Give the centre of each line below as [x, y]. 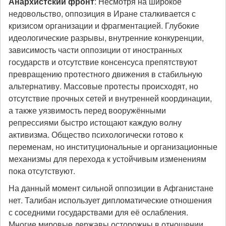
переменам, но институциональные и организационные [113, 147]
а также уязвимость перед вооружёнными [87, 110]
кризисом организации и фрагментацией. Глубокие [104, 25]
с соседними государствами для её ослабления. [98, 212]
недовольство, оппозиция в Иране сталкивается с [102, 13]
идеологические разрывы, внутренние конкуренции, [106, 38]
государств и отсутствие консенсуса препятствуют [103, 62]
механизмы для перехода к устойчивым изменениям [107, 159]
